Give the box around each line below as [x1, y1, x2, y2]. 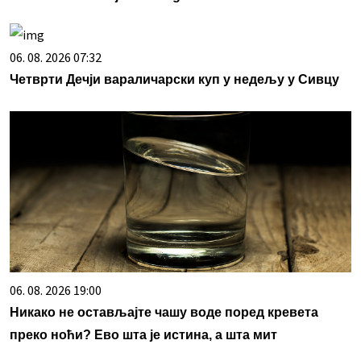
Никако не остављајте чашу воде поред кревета [10, 305, 318, 320]
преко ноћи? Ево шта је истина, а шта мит [10, 328, 277, 342]
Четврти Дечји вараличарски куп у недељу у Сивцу [10, 73, 339, 87]
